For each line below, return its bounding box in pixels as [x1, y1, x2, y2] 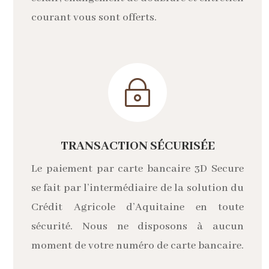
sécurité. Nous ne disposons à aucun [31, 219, 244, 233]
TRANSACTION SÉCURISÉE [60, 138, 215, 154]
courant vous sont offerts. [31, 10, 157, 24]
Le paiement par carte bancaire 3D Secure [31, 162, 244, 175]
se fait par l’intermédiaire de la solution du [31, 181, 244, 195]
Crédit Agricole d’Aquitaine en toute [31, 200, 244, 214]
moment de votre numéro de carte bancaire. [31, 238, 244, 252]
